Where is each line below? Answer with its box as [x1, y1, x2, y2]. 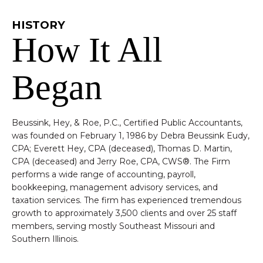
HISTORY [12, 18, 65, 32]
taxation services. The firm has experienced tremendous [12, 194, 241, 205]
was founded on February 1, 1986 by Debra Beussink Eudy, [12, 130, 249, 141]
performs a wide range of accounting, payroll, [12, 168, 195, 180]
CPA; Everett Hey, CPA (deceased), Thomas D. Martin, [12, 143, 232, 154]
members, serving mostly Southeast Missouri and [12, 220, 215, 231]
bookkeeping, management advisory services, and [12, 181, 218, 193]
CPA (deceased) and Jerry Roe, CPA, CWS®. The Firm [12, 156, 230, 167]
